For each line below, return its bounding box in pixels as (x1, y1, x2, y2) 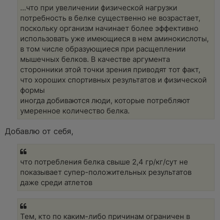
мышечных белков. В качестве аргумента (20, 55, 170, 64)
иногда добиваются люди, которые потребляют (20, 96, 190, 105)
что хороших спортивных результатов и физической (20, 75, 207, 84)
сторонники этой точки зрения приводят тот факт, (20, 65, 200, 74)
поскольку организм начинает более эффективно (20, 24, 198, 33)
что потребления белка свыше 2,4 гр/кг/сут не (20, 158, 188, 167)
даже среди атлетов (20, 178, 92, 188)
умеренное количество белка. (20, 106, 130, 115)
